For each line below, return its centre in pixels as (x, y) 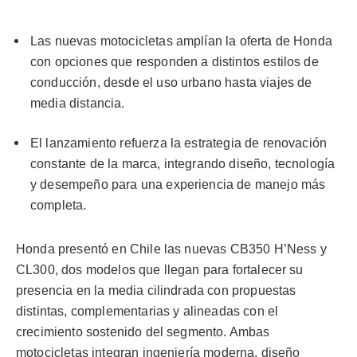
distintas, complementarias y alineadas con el (147, 311)
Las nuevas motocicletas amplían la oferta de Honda (181, 41)
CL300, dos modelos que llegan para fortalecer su (160, 269)
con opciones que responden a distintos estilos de (175, 61)
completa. (59, 206)
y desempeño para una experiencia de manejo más (178, 185)
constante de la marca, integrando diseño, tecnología (183, 164)
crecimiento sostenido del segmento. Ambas (143, 331)
